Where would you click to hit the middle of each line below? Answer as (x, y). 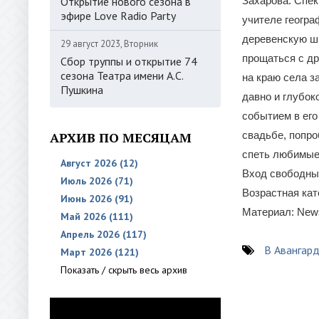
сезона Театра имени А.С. (122, 75)
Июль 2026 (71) (97, 181)
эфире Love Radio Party (118, 16)
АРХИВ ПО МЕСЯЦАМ (121, 137)
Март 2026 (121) (100, 252)
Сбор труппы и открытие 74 (129, 61)
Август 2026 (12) (99, 163)
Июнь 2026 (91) (97, 199)
